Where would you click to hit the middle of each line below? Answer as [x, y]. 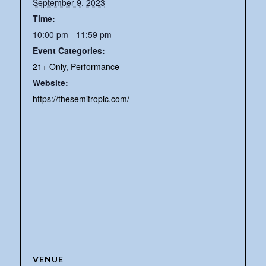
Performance [95, 66]
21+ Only [49, 66]
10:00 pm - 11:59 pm [72, 34]
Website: [50, 82]
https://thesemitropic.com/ [81, 98]
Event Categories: [69, 50]
